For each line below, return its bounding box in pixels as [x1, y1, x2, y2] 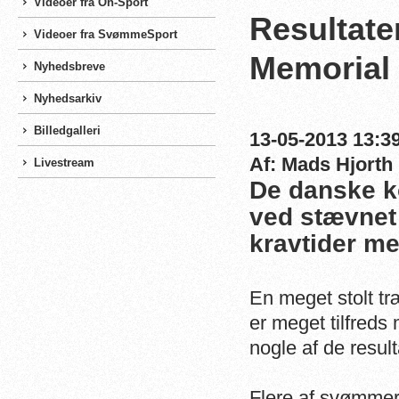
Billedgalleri [34, 124, 101, 137]
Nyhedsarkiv [34, 92, 102, 105]
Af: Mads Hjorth [249, 153, 393, 175]
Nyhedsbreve [34, 60, 105, 73]
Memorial [249, 50, 390, 86]
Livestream [34, 156, 94, 169]
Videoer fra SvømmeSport [34, 28, 177, 41]
